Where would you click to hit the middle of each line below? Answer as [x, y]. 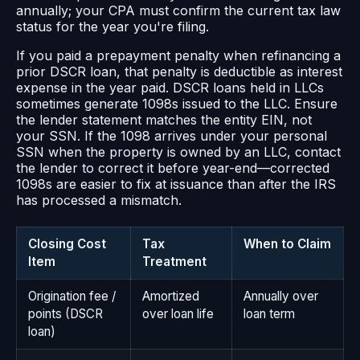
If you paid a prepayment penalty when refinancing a [178, 55]
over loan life [178, 313]
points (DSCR [65, 313]
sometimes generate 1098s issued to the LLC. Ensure [177, 103]
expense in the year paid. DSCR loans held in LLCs [170, 87]
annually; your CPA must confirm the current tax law [178, 10]
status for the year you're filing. [112, 26]
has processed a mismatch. [99, 200]
